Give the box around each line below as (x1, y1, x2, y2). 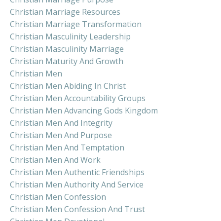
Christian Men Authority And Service (10, 179, 144, 190)
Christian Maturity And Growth (10, 56, 123, 67)
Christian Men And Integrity (10, 117, 112, 129)
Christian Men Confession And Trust (10, 204, 145, 215)
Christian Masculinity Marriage (10, 43, 124, 55)
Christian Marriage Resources (10, 6, 120, 18)
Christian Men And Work (10, 154, 101, 166)
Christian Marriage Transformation (10, 19, 142, 30)
